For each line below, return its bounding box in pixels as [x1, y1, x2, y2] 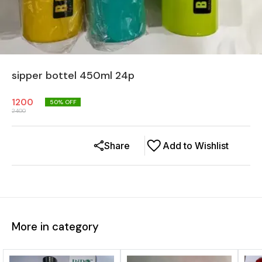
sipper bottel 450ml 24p [12, 68, 135, 82]
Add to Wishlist [163, 140, 229, 151]
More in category [12, 219, 99, 234]
